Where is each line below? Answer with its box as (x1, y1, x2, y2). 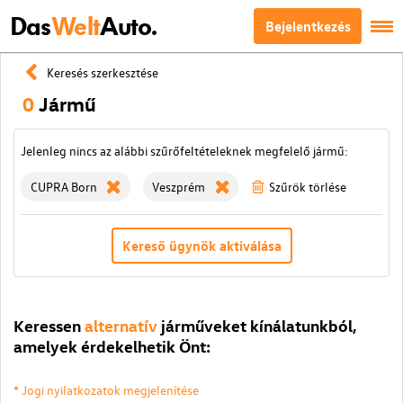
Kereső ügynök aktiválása (121, 237, 282, 255)
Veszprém (152, 178, 205, 195)
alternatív (85, 315, 157, 336)
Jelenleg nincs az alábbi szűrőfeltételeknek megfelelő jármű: (21, 142, 348, 159)
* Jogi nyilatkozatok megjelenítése (13, 381, 199, 399)
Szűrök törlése (268, 178, 346, 195)
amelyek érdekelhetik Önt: (13, 336, 210, 356)
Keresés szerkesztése (46, 63, 158, 81)
